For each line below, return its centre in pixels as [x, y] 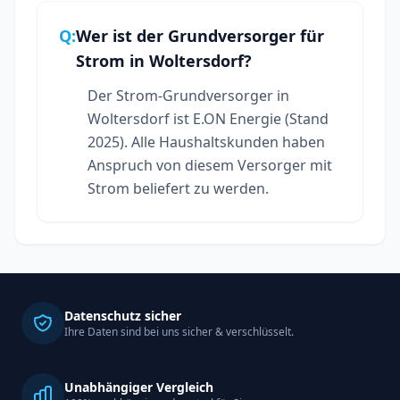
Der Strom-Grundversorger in [188, 95]
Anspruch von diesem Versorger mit [210, 165]
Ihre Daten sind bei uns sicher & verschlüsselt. [179, 332]
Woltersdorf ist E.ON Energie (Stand [208, 118]
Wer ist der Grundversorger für [200, 35]
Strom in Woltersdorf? [164, 60]
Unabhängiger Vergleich [139, 387]
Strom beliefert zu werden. [178, 188]
